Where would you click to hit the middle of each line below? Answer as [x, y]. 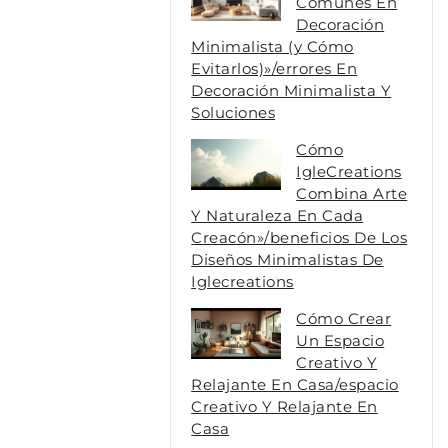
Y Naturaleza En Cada [277, 216]
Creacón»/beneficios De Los [299, 238]
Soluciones [233, 113]
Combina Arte [352, 194]
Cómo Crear [344, 319]
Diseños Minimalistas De [287, 260]
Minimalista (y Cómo [272, 47]
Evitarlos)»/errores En [274, 69]
